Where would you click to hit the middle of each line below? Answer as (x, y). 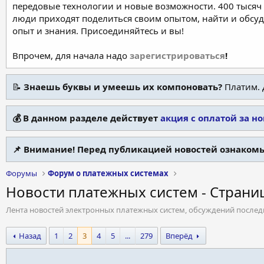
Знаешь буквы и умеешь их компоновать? (123, 87)
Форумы (22, 173)
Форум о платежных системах (108, 173)
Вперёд (179, 236)
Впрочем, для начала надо (71, 55)
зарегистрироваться (177, 55)
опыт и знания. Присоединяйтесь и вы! (98, 31)
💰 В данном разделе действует (86, 118)
